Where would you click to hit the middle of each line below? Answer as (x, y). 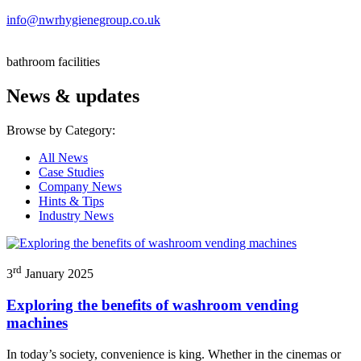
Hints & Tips (71, 201)
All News (63, 157)
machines (37, 322)
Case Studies (71, 172)
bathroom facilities (53, 62)
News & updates (73, 95)
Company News (80, 186)
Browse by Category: (61, 130)
